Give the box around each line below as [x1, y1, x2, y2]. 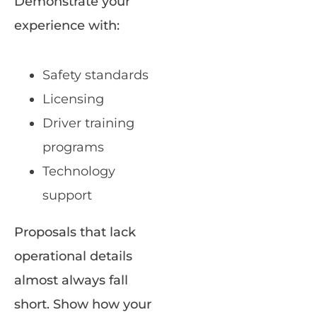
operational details [14, 248, 132, 265]
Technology [42, 163, 115, 180]
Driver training [42, 115, 134, 132]
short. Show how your [14, 296, 151, 313]
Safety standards [42, 67, 149, 83]
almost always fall [14, 272, 128, 289]
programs [42, 139, 104, 156]
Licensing [42, 91, 104, 108]
